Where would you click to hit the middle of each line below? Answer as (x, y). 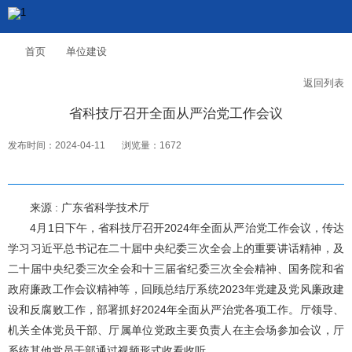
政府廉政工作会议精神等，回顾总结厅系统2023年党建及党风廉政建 (176, 290)
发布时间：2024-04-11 (57, 146)
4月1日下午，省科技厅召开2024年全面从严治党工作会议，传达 (176, 228)
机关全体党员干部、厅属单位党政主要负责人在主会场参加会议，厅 (176, 330)
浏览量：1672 (151, 146)
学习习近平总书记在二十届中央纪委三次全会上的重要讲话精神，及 (176, 249)
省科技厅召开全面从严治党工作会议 (176, 114)
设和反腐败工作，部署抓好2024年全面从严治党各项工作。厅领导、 (176, 310)
